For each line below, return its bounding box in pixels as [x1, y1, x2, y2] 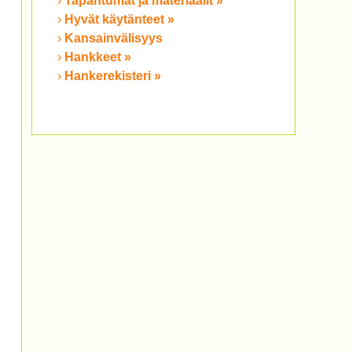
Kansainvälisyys [64, 31, 163, 45]
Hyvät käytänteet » [64, 13, 174, 26]
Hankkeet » [64, 50, 131, 64]
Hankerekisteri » [64, 69, 161, 82]
